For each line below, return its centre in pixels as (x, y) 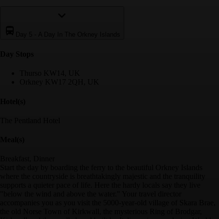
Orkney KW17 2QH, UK (59, 82)
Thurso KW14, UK (50, 73)
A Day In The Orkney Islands (79, 34)
